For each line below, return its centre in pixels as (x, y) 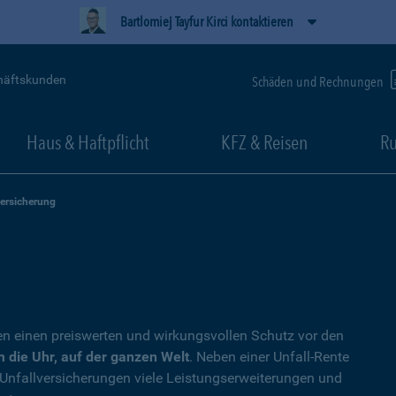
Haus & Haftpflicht (88, 142)
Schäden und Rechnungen (319, 81)
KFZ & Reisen (264, 142)
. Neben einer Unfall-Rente (269, 357)
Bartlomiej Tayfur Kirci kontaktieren (207, 22)
